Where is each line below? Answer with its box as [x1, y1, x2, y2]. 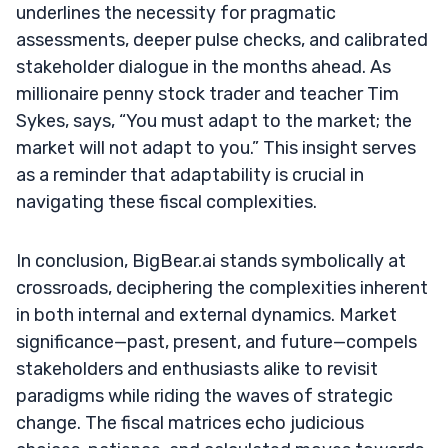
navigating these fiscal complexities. [16, 190, 317, 213]
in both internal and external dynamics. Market [16, 303, 397, 326]
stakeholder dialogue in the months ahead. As [16, 55, 391, 78]
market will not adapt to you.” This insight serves [16, 136, 416, 159]
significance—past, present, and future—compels [16, 330, 417, 353]
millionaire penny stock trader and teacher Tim [16, 82, 399, 105]
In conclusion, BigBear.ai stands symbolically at [16, 249, 406, 272]
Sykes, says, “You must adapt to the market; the [16, 109, 412, 132]
